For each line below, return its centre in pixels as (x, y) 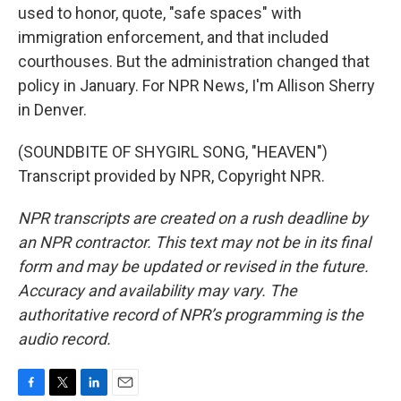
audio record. (64, 339)
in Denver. (52, 110)
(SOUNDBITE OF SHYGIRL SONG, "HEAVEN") (173, 152)
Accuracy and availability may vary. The (158, 290)
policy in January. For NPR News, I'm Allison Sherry (196, 85)
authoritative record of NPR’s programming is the (191, 315)
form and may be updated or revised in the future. (193, 266)
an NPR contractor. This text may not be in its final (194, 242)
